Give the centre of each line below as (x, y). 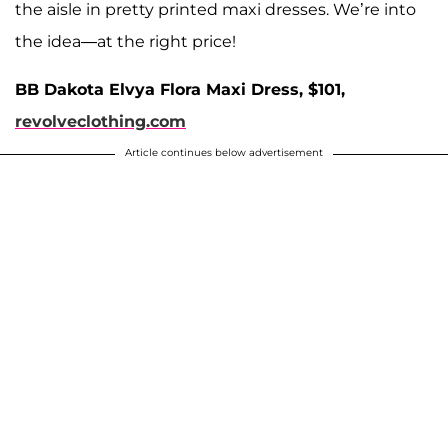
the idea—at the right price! (125, 41)
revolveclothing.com (100, 121)
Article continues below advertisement (224, 152)
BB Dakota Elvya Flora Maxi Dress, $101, (180, 89)
